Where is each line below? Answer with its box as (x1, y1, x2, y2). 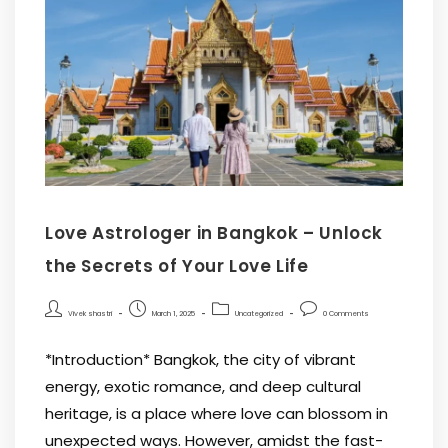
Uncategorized (235, 309, 283, 319)
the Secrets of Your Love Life (45, 254, 309, 279)
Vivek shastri (68, 309, 112, 319)
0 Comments (323, 309, 369, 319)
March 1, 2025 (152, 309, 195, 319)
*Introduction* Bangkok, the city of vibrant (45, 349, 356, 371)
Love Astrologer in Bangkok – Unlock (45, 221, 384, 246)
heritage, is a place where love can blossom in (45, 403, 388, 425)
